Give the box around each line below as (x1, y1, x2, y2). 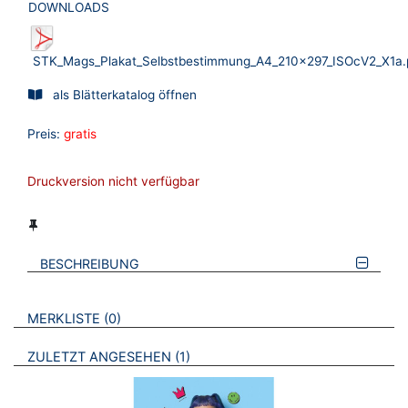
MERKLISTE (26, 310, 100, 327)
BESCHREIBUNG (40, 255, 140, 271)
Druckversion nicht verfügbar (27, 174, 199, 189)
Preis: (27, 127, 60, 142)
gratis (64, 127, 97, 142)
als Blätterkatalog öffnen (53, 87, 197, 102)
